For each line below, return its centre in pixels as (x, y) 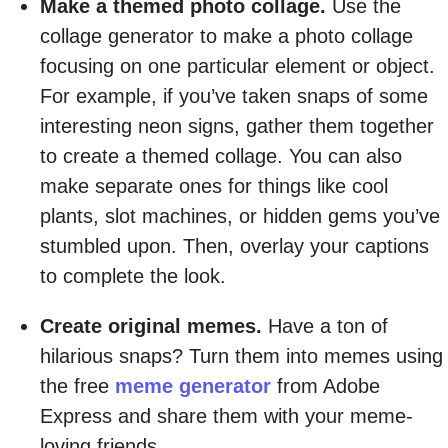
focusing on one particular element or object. (237, 65)
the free (77, 385)
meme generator (193, 385)
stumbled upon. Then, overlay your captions (234, 245)
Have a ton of (325, 325)
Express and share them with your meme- (226, 415)
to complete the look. (133, 275)
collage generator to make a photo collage (226, 35)
